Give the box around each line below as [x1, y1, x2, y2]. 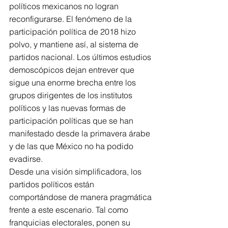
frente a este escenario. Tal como [9, 205, 130, 215]
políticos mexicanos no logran [9, 1, 121, 11]
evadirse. [9, 154, 43, 164]
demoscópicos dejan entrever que [9, 65, 136, 75]
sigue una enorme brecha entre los [9, 77, 138, 88]
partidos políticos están [9, 179, 96, 189]
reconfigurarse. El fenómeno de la [9, 14, 134, 24]
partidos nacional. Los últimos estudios [9, 52, 153, 62]
